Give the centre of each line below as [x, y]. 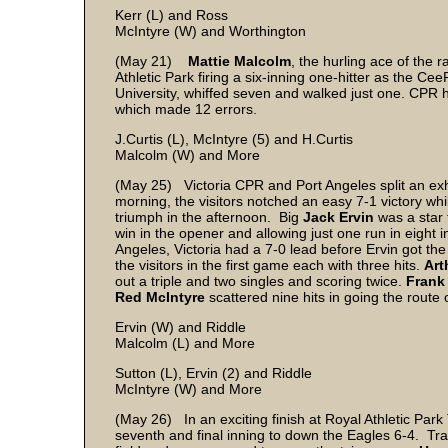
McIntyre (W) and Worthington [210, 31]
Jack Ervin [338, 217]
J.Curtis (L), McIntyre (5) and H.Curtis [234, 139]
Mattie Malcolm [239, 61]
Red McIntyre [160, 297]
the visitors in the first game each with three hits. [269, 265]
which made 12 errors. [186, 109]
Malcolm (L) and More [185, 343]
